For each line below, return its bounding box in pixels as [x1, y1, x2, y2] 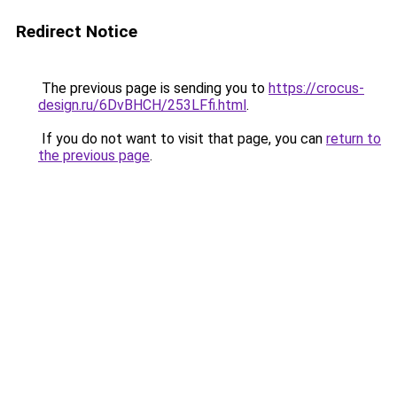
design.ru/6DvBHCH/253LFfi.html [38, 97, 246, 113]
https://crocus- [269, 80, 364, 97]
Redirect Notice [16, 21, 137, 42]
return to [326, 130, 381, 147]
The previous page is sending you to [38, 80, 269, 97]
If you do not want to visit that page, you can [38, 130, 326, 147]
